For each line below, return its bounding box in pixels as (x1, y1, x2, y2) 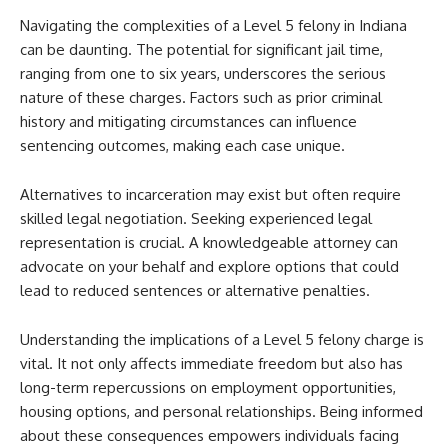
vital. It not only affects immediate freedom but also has (20, 354, 403, 373)
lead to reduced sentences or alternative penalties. (20, 281, 370, 300)
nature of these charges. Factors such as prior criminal (20, 88, 382, 107)
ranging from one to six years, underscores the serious (20, 64, 386, 83)
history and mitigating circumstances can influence (20, 112, 357, 131)
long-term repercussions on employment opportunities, (20, 378, 396, 397)
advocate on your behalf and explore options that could (20, 257, 399, 276)
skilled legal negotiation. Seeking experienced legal (20, 209, 372, 228)
